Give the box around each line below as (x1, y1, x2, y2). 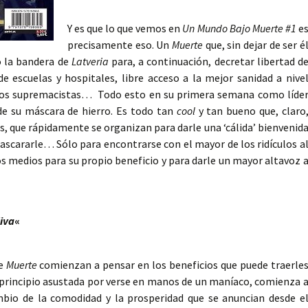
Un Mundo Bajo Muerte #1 (182, 21, 296, 36)
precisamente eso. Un (67, 38, 172, 52)
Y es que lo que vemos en (67, 21, 183, 36)
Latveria (71, 54, 109, 69)
